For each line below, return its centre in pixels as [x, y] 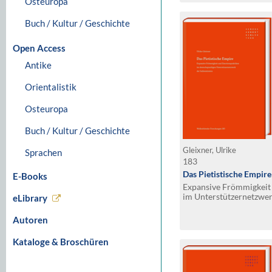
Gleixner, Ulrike [210, 151]
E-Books [30, 176]
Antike [38, 65]
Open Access [39, 48]
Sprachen [43, 152]
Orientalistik [51, 87]
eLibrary [30, 198]
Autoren [30, 220]
